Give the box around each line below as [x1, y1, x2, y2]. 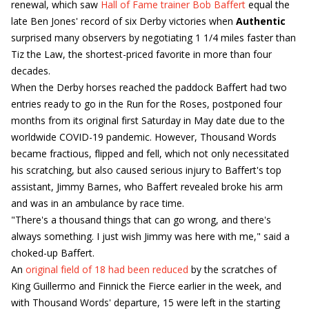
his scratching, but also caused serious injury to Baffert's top [11, 163, 281, 177]
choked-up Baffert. [11, 246, 94, 259]
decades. [11, 64, 50, 77]
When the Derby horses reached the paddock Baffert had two [11, 81, 287, 94]
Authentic [236, 14, 286, 28]
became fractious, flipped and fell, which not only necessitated [11, 147, 289, 160]
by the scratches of [188, 263, 277, 276]
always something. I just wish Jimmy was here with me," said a [11, 230, 290, 243]
